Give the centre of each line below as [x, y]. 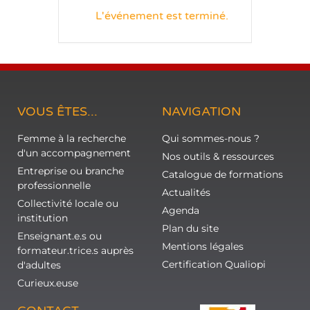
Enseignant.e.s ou [60, 236]
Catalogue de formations [222, 174]
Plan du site [190, 228]
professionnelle [54, 185]
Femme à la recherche [72, 138]
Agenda [181, 210]
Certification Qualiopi [214, 264]
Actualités [186, 192]
